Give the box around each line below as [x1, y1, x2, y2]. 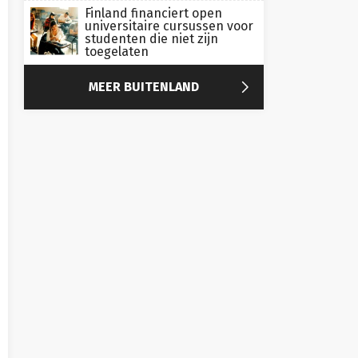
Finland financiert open [85, 6, 222, 21]
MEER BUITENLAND [89, 79, 199, 94]
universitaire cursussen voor [85, 18, 253, 34]
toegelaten [85, 44, 149, 59]
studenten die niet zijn [85, 31, 218, 46]
